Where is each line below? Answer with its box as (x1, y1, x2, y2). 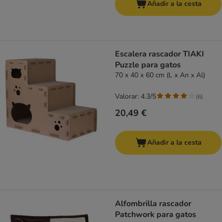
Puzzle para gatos (115, 59, 181, 71)
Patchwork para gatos (115, 209, 196, 221)
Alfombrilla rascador (115, 198, 191, 210)
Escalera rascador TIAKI (115, 49, 204, 60)
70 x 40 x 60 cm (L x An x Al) (115, 70, 205, 80)
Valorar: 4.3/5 (115, 92, 156, 102)
